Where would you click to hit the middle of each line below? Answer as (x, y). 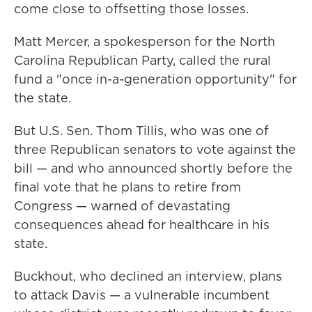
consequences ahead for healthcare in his (142, 225)
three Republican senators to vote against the (155, 150)
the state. (42, 98)
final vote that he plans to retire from (127, 187)
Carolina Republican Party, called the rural (142, 61)
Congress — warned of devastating (122, 206)
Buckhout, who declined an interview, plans (148, 276)
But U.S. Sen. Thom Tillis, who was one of (141, 131)
